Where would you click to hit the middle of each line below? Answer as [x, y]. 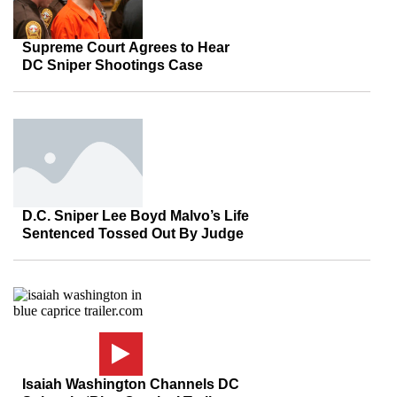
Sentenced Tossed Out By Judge [133, 234]
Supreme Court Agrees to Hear [126, 47]
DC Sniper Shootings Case [113, 65]
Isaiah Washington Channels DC [131, 384]
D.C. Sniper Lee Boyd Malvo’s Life [136, 216]
